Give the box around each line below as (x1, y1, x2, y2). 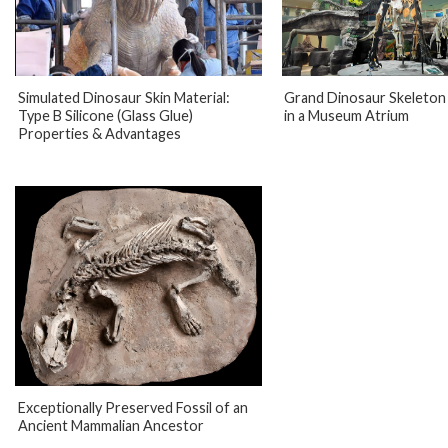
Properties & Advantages (17, 124, 181, 142)
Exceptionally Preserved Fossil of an (17, 399, 248, 417)
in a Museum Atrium (284, 106, 410, 124)
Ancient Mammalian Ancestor (17, 417, 204, 435)
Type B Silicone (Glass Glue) (17, 106, 193, 124)
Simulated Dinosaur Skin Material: (17, 88, 230, 106)
